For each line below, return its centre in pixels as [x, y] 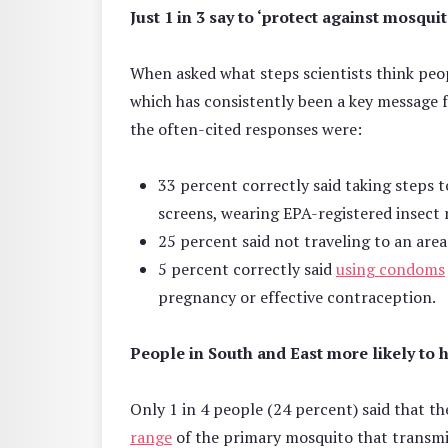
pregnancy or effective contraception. [297, 296]
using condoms [390, 268]
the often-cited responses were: [246, 128]
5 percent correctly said [247, 268]
